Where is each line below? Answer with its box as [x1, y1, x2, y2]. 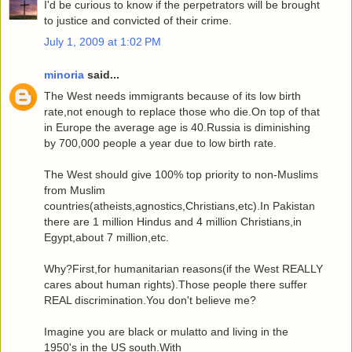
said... [84, 68, 119, 81]
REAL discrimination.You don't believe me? [44, 293, 256, 306]
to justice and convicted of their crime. [44, 13, 232, 27]
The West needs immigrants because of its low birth [44, 89, 301, 102]
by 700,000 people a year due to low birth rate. [44, 136, 277, 149]
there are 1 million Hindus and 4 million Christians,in [44, 214, 302, 228]
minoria [44, 68, 84, 81]
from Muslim [44, 183, 105, 196]
